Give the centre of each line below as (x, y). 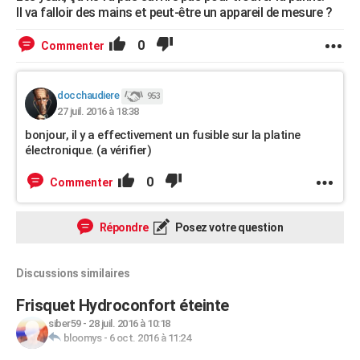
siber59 (65, 323)
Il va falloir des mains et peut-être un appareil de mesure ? (174, 12)
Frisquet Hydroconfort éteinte (123, 305)
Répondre (123, 227)
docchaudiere (88, 96)
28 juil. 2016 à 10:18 (129, 323)
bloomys (82, 338)
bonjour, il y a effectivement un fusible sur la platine (163, 135)
